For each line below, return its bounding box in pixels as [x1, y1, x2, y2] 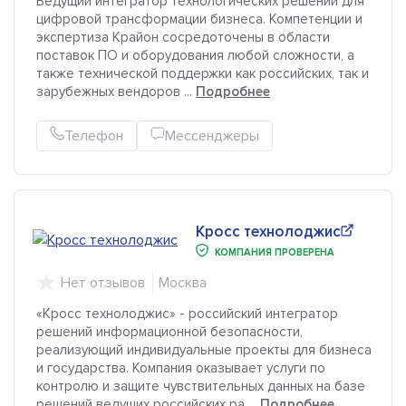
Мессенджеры [165, 127, 259, 146]
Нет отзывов [61, 274, 145, 293]
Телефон [64, 127, 123, 146]
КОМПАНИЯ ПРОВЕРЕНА [215, 246, 334, 258]
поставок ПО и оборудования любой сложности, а [36, 47, 354, 64]
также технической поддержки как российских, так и [36, 65, 369, 82]
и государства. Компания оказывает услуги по [36, 360, 325, 377]
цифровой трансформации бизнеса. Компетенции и [36, 11, 362, 28]
